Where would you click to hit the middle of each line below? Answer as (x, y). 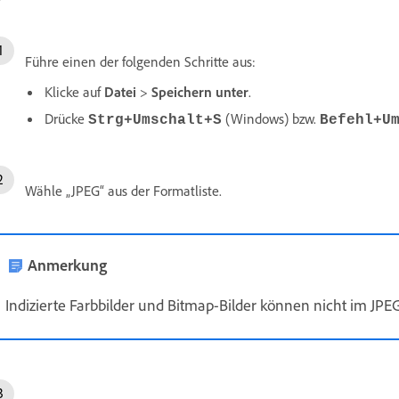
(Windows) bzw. (271, 118)
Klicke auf (74, 91)
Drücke (66, 118)
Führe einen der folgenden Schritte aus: (140, 61)
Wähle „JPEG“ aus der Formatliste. (123, 190)
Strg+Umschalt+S (155, 120)
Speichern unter (200, 91)
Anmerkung (67, 264)
